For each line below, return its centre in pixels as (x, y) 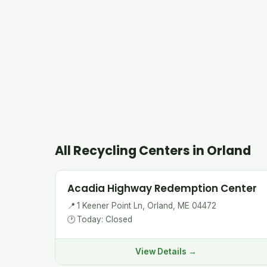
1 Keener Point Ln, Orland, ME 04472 (147, 206)
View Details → (166, 252)
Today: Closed (105, 219)
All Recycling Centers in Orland (153, 150)
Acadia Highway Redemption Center (162, 188)
